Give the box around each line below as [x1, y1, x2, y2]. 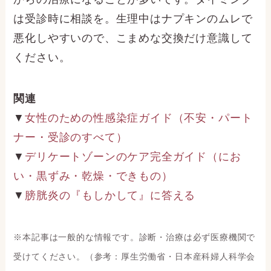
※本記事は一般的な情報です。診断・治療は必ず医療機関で [13, 232, 256, 242]
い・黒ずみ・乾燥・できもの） [13, 169, 173, 182]
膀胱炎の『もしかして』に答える [25, 189, 196, 201]
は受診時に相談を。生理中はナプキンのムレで [13, 13, 253, 25]
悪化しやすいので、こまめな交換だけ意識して [13, 32, 253, 45]
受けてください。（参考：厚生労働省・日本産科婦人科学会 [13, 251, 256, 261]
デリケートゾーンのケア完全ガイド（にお [25, 150, 241, 163]
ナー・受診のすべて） [13, 131, 128, 143]
